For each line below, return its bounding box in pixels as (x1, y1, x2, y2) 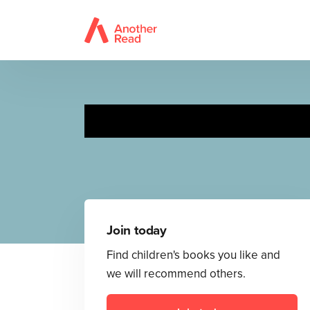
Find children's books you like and (107, 248, 280, 262)
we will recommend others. (107, 266, 246, 281)
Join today (107, 223, 167, 238)
